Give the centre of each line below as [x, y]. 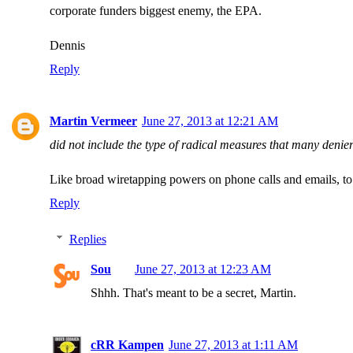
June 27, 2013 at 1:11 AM [233, 345]
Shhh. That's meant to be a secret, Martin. [193, 293]
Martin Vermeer [93, 121]
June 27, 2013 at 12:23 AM [203, 269]
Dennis [67, 45]
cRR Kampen [127, 345]
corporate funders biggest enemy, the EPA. [156, 11]
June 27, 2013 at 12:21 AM [210, 121]
